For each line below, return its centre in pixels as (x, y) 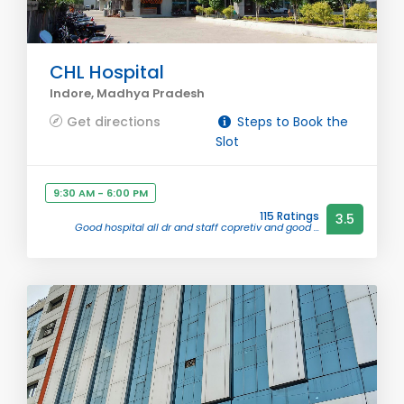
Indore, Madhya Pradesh (127, 93)
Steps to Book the (290, 122)
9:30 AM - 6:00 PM (101, 193)
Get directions (114, 122)
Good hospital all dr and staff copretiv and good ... (197, 227)
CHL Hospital (107, 72)
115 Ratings (289, 216)
